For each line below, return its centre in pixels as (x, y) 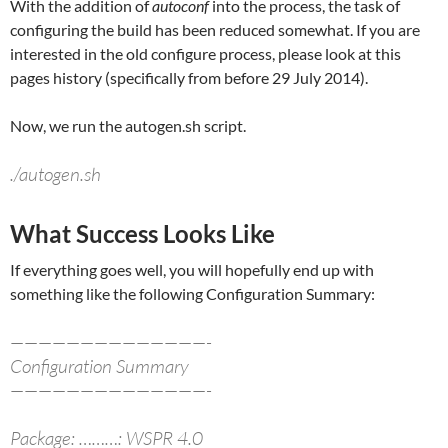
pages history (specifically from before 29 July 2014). (189, 78)
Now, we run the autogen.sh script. (128, 126)
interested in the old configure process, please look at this (205, 54)
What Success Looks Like (142, 234)
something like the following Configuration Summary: (192, 294)
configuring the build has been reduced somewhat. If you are (215, 30)
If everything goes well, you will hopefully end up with (192, 270)
